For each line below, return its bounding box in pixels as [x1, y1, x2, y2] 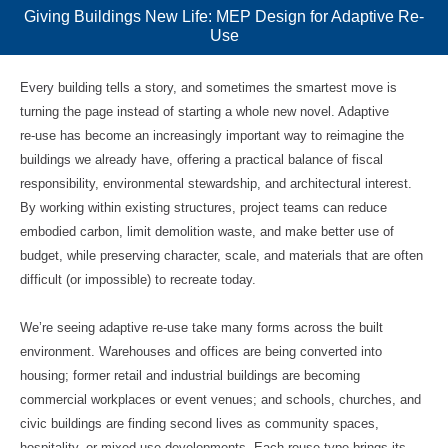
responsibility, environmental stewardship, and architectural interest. [20, 176, 412, 191]
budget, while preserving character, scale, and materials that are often [20, 248, 423, 263]
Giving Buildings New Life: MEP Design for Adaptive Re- [24, 8, 424, 25]
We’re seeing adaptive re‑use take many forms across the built [20, 320, 383, 335]
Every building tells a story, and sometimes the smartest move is [20, 80, 397, 95]
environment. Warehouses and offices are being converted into [20, 344, 382, 359]
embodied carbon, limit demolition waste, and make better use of [20, 224, 394, 239]
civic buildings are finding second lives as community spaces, [20, 416, 379, 431]
